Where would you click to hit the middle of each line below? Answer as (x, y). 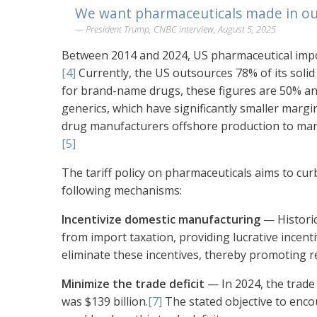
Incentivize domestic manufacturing (161, 220)
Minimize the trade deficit (133, 284)
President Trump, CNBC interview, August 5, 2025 (181, 29)
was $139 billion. (105, 302)
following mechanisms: (122, 191)
